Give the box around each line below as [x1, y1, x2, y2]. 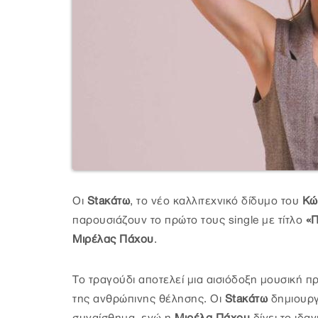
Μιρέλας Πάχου [72, 234, 154, 246]
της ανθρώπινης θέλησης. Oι [72, 293, 225, 305]
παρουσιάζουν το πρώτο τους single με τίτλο [72, 214, 306, 226]
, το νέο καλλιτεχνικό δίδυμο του [130, 195, 299, 207]
